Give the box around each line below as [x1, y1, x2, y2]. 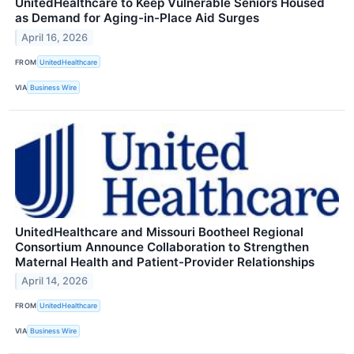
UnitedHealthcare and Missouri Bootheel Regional [15, 224, 303, 239]
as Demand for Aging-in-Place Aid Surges [15, 10, 259, 26]
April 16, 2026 [21, 32, 88, 44]
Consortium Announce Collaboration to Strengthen [15, 239, 309, 254]
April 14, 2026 [21, 275, 88, 288]
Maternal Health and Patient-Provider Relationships [15, 254, 314, 269]
